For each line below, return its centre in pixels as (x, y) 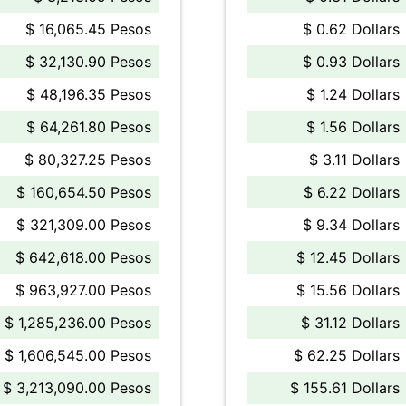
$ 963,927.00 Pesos (83, 290)
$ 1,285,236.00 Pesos (78, 323)
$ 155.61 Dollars (345, 388)
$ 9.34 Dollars (351, 225)
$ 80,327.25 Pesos (88, 159)
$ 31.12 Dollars (350, 323)
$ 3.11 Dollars (354, 159)
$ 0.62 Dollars (351, 29)
